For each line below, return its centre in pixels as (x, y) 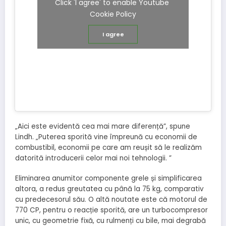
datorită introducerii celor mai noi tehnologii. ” (93, 158)
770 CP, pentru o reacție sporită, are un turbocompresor (111, 210)
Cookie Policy (113, 14)
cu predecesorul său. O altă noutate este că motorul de (111, 199)
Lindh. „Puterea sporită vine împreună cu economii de (106, 137)
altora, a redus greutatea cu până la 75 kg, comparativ (109, 189)
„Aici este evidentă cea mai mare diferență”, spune (103, 126)
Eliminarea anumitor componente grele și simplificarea (108, 178)
